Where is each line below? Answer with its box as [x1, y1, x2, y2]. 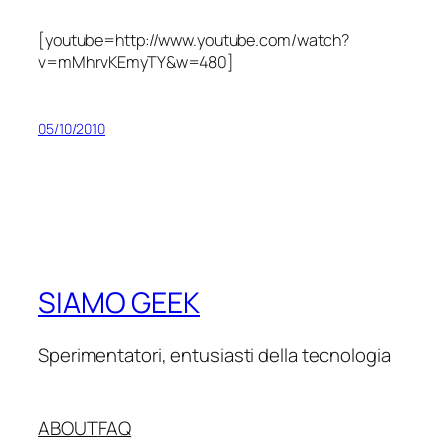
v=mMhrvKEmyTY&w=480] [38, 50, 234, 73]
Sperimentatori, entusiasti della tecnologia [38, 341, 391, 368]
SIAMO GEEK [38, 283, 200, 323]
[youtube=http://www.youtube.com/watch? [38, 28, 350, 51]
